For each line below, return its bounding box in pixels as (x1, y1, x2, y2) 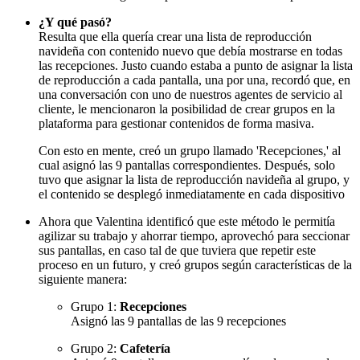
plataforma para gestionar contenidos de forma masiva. (39, 116, 314, 130)
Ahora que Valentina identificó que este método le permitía (39, 214, 335, 228)
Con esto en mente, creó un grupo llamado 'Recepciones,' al (39, 143, 341, 157)
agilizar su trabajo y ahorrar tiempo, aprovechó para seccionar (39, 228, 350, 243)
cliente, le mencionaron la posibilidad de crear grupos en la (39, 101, 335, 116)
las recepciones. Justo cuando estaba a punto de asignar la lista (39, 58, 353, 72)
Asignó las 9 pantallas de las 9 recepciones (71, 313, 286, 328)
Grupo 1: (71, 299, 120, 313)
